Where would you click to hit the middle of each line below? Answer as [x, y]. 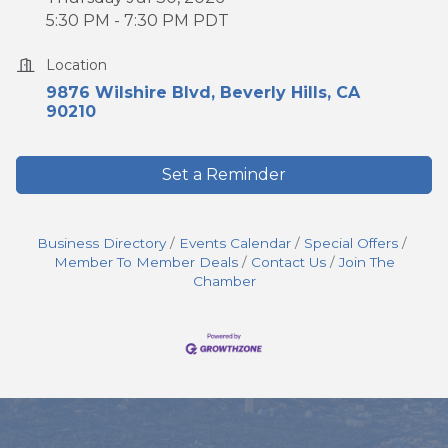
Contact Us [288, 262]
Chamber [224, 281]
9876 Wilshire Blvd [128, 93]
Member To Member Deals [145, 262]
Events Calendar [235, 243]
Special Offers [351, 243]
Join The [366, 262]
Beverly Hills [273, 93]
